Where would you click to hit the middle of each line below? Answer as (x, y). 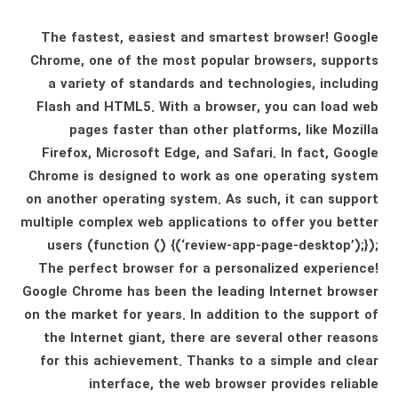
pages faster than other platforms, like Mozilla (223, 131)
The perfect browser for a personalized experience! (208, 269)
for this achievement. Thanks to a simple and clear (209, 362)
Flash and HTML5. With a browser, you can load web (207, 107)
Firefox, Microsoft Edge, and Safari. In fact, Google (210, 154)
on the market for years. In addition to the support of (201, 315)
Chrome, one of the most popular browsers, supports (204, 61)
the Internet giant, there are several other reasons (211, 338)
